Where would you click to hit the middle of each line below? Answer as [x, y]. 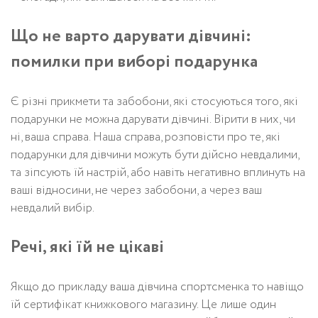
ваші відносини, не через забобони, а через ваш [136, 190]
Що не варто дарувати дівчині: [131, 36]
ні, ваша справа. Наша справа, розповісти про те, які [146, 137]
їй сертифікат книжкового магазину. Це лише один [143, 305]
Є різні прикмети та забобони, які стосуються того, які [154, 102]
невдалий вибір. [53, 208]
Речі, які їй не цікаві [87, 247]
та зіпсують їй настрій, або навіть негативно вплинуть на [158, 172]
